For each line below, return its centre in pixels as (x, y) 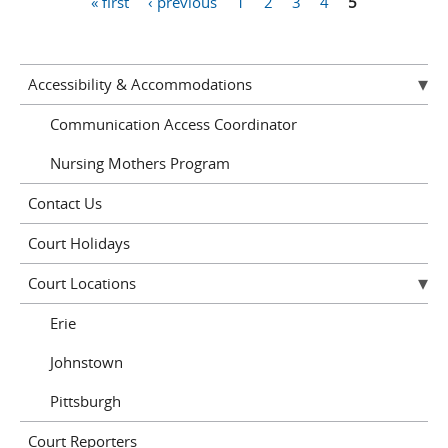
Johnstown (86, 362)
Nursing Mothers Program (140, 163)
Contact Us (64, 203)
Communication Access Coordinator (173, 124)
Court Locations (81, 283)
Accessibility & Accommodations (139, 84)
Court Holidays (78, 243)
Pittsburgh (85, 401)
